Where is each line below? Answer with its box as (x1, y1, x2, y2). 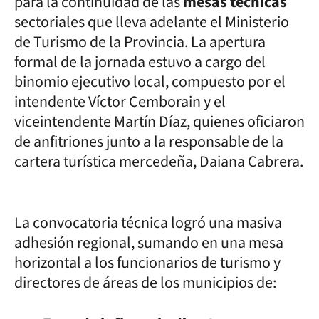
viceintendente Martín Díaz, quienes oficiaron (14, 110, 305, 133)
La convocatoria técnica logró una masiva (14, 211, 282, 234)
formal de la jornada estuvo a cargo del (14, 50, 266, 73)
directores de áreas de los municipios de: (14, 271, 276, 294)
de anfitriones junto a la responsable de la (14, 130, 283, 153)
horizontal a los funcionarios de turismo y (14, 251, 281, 274)
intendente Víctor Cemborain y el (14, 90, 226, 113)
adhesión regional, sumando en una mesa (14, 231, 283, 254)
